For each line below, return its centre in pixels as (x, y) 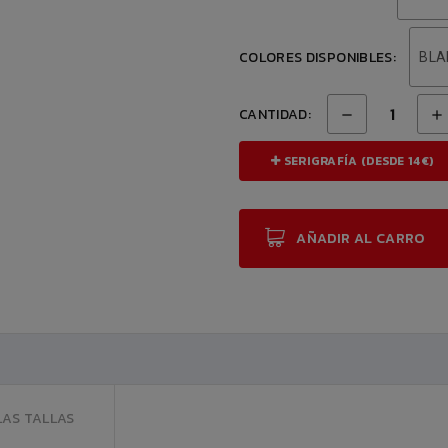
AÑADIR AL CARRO (360, 239)
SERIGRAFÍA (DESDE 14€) (357, 161)
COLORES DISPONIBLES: (317, 57)
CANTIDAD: (275, 114)
